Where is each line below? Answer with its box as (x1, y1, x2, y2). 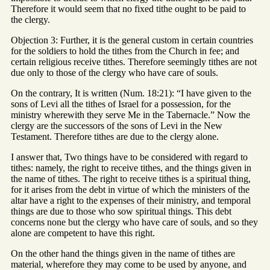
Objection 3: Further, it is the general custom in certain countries (11, 35, 253, 46)
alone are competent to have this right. (11, 228, 155, 239)
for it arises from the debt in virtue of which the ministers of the (11, 184, 250, 195)
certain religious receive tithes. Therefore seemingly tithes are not (11, 57, 257, 67)
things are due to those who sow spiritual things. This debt (11, 206, 231, 217)
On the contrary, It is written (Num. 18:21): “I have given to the (11, 88, 251, 99)
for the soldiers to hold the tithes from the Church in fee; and (11, 46, 239, 57)
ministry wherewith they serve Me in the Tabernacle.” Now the (11, 110, 250, 121)
